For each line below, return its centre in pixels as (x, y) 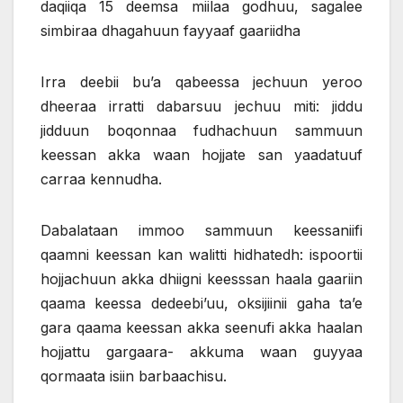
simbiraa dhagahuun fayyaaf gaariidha (170, 31)
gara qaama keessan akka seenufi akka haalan (201, 328)
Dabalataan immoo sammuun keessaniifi (201, 231)
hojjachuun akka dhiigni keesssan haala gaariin (201, 279)
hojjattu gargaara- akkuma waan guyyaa (201, 352)
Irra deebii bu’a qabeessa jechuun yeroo (201, 82)
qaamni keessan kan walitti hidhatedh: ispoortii (201, 255)
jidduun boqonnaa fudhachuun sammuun (201, 131)
